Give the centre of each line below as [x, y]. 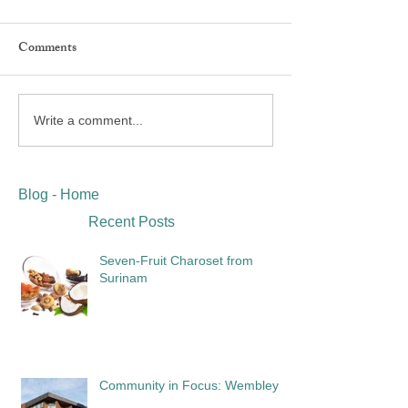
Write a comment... [88, 120]
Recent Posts [132, 222]
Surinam [123, 278]
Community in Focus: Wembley [189, 385]
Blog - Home [59, 194]
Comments [47, 49]
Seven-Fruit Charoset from [176, 260]
